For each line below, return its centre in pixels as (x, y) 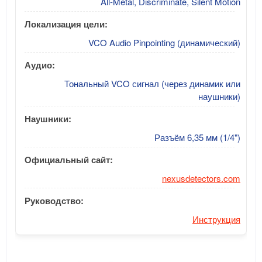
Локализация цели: (66, 24)
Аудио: (40, 65)
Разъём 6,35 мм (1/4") (197, 137)
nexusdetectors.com (201, 178)
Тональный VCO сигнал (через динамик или (152, 83)
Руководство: (54, 200)
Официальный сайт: (69, 159)
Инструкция (216, 219)
